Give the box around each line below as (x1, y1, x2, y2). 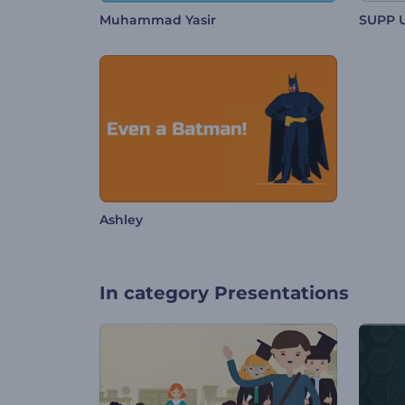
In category (99, 282, 209, 305)
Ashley (99, 212, 143, 229)
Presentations (214, 282, 349, 305)
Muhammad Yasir (99, 12, 216, 29)
